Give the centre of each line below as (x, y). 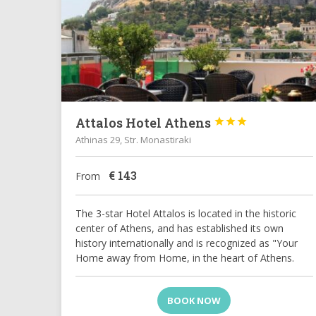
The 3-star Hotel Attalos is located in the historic (186, 214)
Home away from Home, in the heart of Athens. (185, 258)
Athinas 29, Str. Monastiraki (133, 140)
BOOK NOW (194, 301)
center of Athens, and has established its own (180, 229)
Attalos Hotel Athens (145, 123)
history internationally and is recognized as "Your (187, 243)
